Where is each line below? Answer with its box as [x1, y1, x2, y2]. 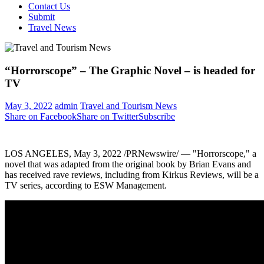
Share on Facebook [5, 111, 77, 122]
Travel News [28, 22, 76, 32]
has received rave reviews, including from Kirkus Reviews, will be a [5, 170, 259, 180]
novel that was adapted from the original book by [5, 159, 189, 170]
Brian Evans [189, 159, 235, 170]
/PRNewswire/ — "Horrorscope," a [121, 148, 256, 159]
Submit [28, 12, 55, 22]
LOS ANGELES [5, 148, 69, 159]
